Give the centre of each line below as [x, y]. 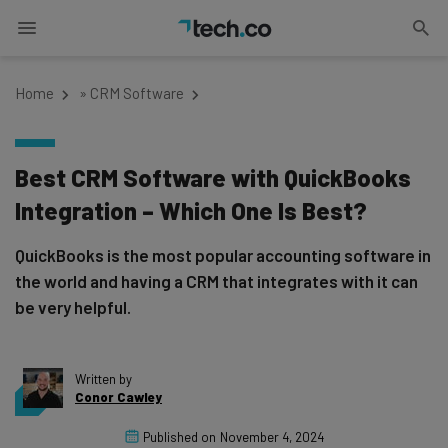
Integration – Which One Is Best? [191, 210]
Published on [179, 437]
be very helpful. [73, 307]
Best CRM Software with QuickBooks [213, 177]
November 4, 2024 [271, 437]
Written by [103, 379]
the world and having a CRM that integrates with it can [216, 281]
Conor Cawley [118, 397]
